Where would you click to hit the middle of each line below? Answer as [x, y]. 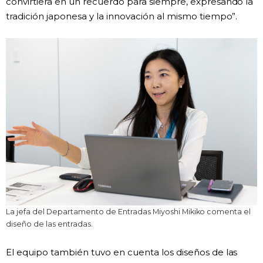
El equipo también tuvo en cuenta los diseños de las [122, 252]
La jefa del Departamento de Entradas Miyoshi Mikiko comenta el [129, 212]
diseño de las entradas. [49, 224]
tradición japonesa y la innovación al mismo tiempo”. [122, 16]
